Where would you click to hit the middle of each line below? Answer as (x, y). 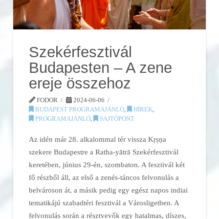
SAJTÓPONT (117, 119)
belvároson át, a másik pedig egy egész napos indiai (109, 190)
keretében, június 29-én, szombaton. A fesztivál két (107, 164)
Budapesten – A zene (101, 68)
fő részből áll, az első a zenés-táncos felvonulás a (104, 177)
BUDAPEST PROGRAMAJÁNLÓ (79, 109)
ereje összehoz (80, 84)
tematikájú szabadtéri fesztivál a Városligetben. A (104, 202)
